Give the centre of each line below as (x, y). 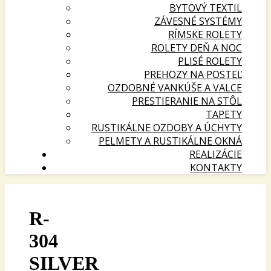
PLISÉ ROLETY (210, 61)
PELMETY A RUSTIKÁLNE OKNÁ (170, 141)
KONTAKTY (216, 168)
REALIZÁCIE (216, 154)
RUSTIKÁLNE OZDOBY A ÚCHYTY (167, 128)
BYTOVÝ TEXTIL (206, 8)
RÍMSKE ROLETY (205, 34)
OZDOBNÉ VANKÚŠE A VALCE (175, 88)
